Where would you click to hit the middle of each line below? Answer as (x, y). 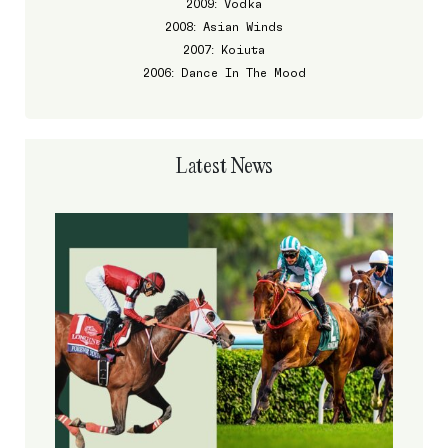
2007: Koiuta (224, 50)
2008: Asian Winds (224, 27)
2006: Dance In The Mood (224, 73)
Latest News (224, 165)
